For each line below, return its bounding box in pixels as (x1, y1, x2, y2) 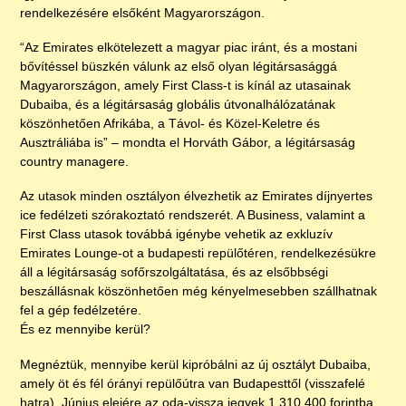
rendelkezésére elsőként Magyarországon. (20, 5, 266, 20)
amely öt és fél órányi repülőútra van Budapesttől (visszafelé (20, 375, 366, 391)
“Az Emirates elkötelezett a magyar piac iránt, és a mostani (20, 40, 358, 55)
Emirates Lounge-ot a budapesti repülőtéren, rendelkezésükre (20, 246, 377, 261)
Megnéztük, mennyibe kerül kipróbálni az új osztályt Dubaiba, (20, 356, 372, 372)
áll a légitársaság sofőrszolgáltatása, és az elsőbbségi (20, 265, 329, 280)
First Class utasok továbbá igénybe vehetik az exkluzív (20, 227, 333, 242)
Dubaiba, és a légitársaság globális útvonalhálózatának (20, 97, 336, 112)
